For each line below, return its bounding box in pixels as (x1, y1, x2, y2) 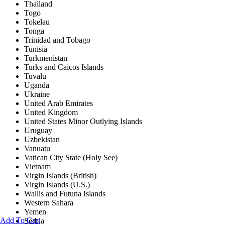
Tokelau (24, 18, 50, 27)
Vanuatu (24, 144, 50, 153)
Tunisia (24, 45, 47, 54)
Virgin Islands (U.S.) (24, 180, 90, 189)
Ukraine (24, 90, 50, 99)
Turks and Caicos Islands (24, 63, 103, 72)
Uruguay (24, 126, 52, 135)
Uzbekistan (24, 135, 60, 144)
